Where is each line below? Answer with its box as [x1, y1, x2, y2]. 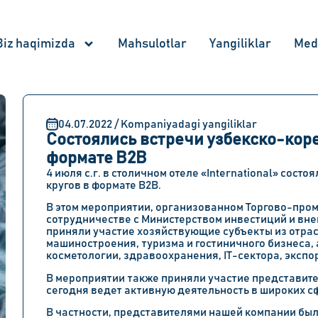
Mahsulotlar [118, 38, 187, 50]
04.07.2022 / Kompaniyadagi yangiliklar [58, 118, 257, 130]
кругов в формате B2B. [46, 180, 161, 191]
